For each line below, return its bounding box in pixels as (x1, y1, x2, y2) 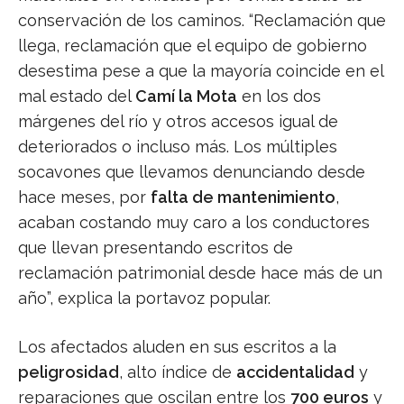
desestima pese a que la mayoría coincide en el (18, 61, 383, 81)
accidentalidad (236, 363, 354, 382)
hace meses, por (18, 188, 151, 207)
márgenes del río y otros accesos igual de (18, 112, 338, 132)
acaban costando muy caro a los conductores (18, 213, 370, 233)
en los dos (237, 87, 321, 106)
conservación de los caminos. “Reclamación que (18, 11, 386, 31)
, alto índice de (119, 363, 236, 382)
